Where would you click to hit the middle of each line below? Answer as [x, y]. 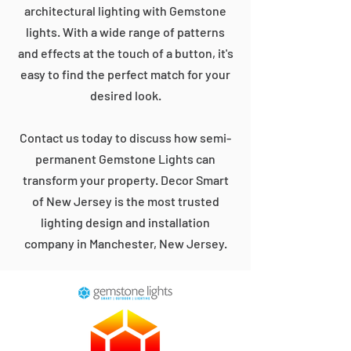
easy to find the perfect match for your [125, 74]
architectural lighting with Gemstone [125, 11]
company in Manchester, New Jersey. [125, 243]
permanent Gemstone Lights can [125, 159]
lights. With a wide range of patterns [125, 32]
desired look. [125, 95]
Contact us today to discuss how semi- [125, 138]
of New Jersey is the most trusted [125, 201]
